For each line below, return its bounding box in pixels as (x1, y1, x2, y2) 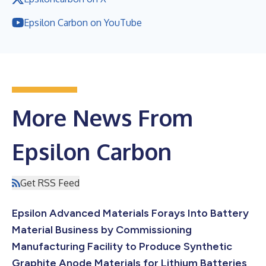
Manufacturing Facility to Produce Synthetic (12, 239, 232, 253)
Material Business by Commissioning (12, 223, 192, 236)
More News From (12, 103, 193, 132)
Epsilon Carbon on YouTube (24, 16, 142, 28)
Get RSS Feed (20, 176, 80, 189)
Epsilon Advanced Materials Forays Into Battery (12, 206, 249, 220)
